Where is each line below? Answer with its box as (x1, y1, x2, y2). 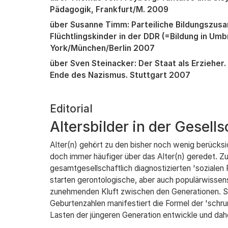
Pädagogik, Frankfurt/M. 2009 (49, 5, 168, 14)
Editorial (49, 102, 93, 115)
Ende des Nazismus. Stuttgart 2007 (49, 70, 190, 80)
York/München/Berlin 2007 (49, 43, 155, 53)
